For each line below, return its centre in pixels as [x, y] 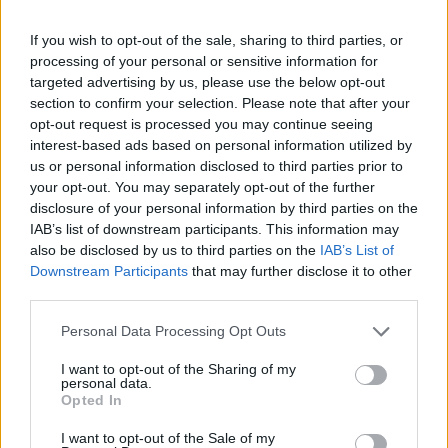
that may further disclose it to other [300, 270]
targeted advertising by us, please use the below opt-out [207, 81]
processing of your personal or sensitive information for [204, 60]
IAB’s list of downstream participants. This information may [214, 228]
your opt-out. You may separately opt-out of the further [202, 186]
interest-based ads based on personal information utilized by [221, 144]
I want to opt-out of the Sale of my [168, 437]
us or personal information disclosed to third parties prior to [216, 165]
